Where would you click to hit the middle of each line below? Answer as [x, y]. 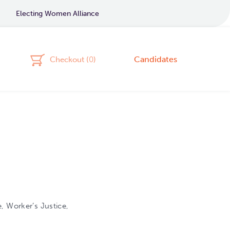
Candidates [155, 59]
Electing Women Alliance [57, 14]
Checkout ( [70, 59]
